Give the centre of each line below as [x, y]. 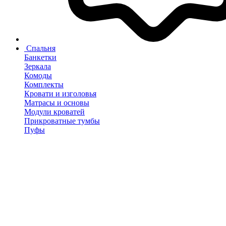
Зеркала [38, 66]
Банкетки [40, 57]
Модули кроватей [54, 112]
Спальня [41, 48]
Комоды [38, 75]
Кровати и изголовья [60, 94]
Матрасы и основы [57, 103]
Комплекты [44, 84]
